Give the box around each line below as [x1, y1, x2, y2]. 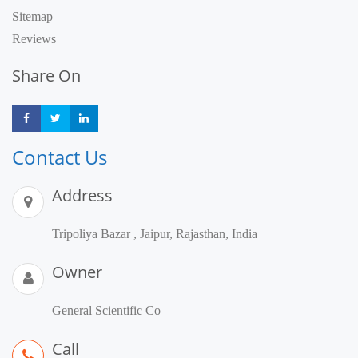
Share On [12, 65, 81, 87]
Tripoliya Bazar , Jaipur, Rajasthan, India [52, 227, 257, 241]
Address [52, 185, 113, 207]
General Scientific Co [52, 304, 161, 318]
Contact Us [12, 144, 107, 171]
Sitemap [12, 10, 53, 24]
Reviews [12, 32, 56, 46]
